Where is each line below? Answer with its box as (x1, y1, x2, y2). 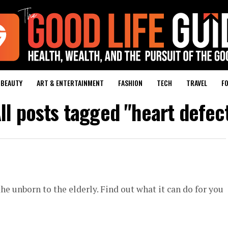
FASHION (118, 77, 142, 88)
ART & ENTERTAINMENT (36, 77, 104, 88)
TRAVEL (186, 77, 207, 88)
